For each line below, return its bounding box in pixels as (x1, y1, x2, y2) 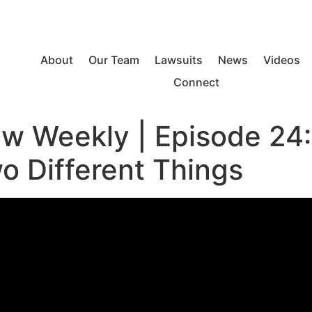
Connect (173, 75, 219, 89)
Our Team (88, 52, 139, 67)
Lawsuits (154, 52, 203, 67)
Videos (263, 52, 300, 67)
